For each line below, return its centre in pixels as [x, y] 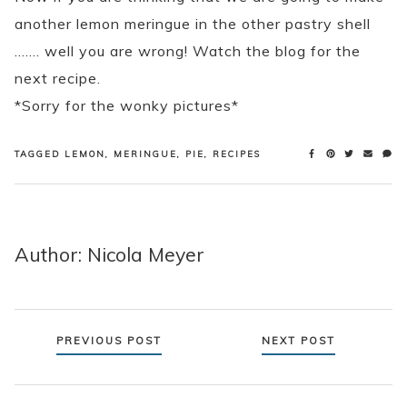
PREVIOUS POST [109, 340]
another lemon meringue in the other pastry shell [193, 24]
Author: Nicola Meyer [109, 255]
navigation [73, 374]
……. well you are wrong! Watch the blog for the [188, 51]
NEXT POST [298, 340]
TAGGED [40, 153]
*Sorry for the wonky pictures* [127, 106]
